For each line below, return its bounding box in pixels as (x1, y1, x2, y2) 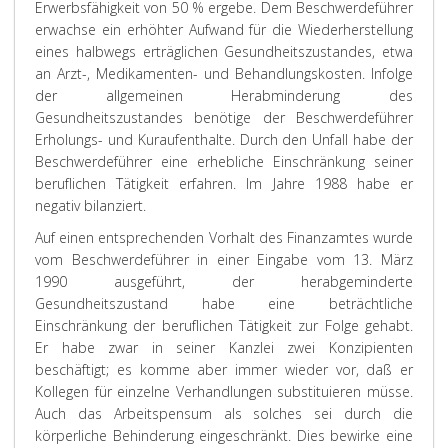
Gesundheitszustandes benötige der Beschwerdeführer (35, 108, 413, 127)
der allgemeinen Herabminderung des (35, 86, 413, 105)
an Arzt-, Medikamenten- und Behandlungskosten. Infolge (35, 64, 413, 83)
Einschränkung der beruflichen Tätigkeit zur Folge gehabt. (35, 316, 413, 335)
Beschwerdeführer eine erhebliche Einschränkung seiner (35, 152, 413, 171)
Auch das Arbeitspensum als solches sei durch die (35, 404, 413, 423)
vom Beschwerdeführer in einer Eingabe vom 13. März (35, 250, 413, 269)
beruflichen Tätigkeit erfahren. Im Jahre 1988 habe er (35, 174, 413, 193)
